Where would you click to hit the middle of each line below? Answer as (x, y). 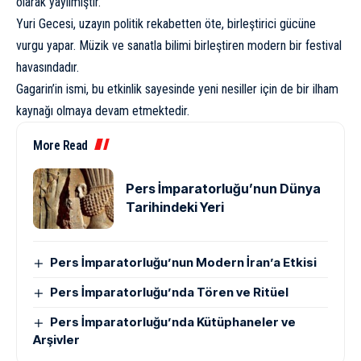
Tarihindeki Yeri (175, 207)
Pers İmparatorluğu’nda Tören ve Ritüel (170, 292)
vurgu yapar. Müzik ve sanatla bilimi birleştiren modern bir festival (179, 45)
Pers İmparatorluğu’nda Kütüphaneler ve (173, 322)
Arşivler (56, 339)
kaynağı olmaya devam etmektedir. (103, 110)
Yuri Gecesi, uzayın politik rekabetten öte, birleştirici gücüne (166, 23)
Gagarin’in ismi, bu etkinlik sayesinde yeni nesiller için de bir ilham (177, 89)
